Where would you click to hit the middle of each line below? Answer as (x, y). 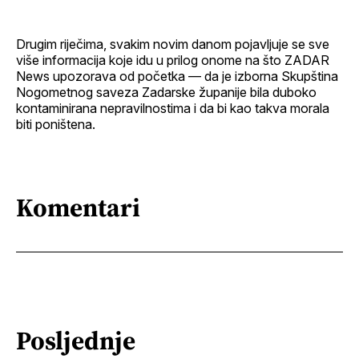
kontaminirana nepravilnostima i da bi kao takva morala (173, 108)
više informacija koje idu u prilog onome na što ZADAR (173, 60)
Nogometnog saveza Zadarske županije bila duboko (166, 92)
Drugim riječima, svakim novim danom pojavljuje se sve (173, 44)
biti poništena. (56, 124)
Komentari (78, 208)
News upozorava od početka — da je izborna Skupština (177, 76)
